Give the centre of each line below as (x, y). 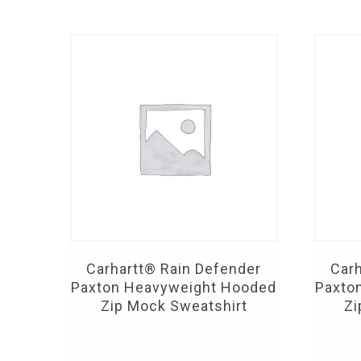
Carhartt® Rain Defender (174, 268)
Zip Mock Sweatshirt (174, 305)
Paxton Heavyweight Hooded (174, 287)
